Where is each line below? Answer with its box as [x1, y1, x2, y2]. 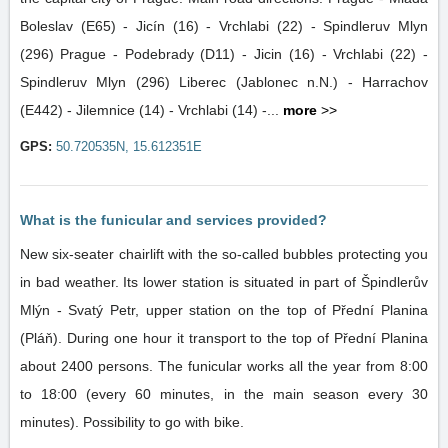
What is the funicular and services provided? [20, 212, 327, 228]
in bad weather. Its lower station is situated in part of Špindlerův [20, 274, 428, 290]
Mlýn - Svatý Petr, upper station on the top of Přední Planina [20, 302, 428, 318]
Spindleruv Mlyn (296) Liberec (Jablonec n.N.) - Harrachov [20, 74, 179, 90]
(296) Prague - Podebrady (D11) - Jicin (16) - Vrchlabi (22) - [20, 46, 60, 62]
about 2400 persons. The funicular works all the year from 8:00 [20, 358, 428, 374]
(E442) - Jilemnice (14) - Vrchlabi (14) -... [20, 102, 283, 118]
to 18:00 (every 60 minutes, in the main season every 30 [20, 386, 428, 402]
